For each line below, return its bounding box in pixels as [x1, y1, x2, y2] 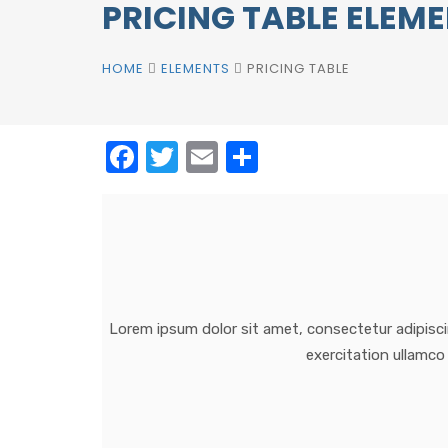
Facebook [138, 138, 282, 177]
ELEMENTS [161, 59, 230, 79]
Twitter [178, 138, 284, 177]
